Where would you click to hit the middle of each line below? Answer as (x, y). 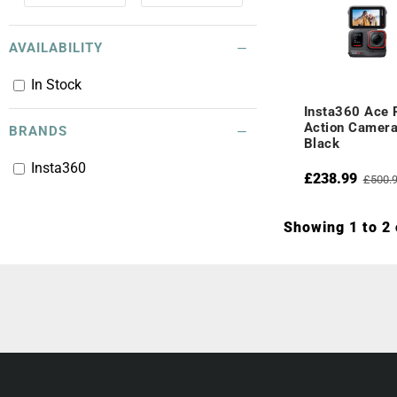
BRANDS (38, 131)
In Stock (56, 85)
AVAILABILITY (56, 48)
